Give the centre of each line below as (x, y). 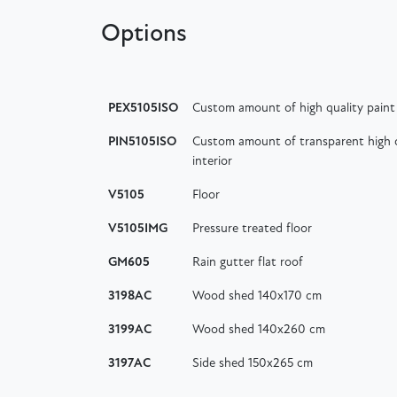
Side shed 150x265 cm (253, 363)
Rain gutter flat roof (248, 262)
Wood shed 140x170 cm (257, 296)
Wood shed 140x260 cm (259, 330)
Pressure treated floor (252, 229)
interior (212, 161)
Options (144, 34)
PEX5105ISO (143, 108)
